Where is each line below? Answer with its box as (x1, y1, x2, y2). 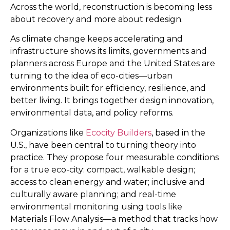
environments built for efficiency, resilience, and (10, 83, 206, 93)
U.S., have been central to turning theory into (10, 140, 196, 150)
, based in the (151, 127, 205, 138)
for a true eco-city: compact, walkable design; (10, 164, 195, 175)
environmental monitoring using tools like (10, 201, 182, 212)
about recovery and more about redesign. (10, 14, 183, 24)
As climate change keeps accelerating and (10, 34, 183, 44)
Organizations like (10, 127, 86, 138)
